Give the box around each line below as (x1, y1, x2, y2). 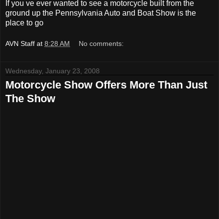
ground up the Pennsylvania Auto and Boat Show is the (5, 8, 196, 17)
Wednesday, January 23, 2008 (5, 67, 100, 75)
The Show (5, 92, 55, 105)
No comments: (79, 40, 124, 48)
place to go (5, 18, 44, 27)
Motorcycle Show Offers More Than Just (5, 79, 207, 91)
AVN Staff (5, 40, 35, 48)
